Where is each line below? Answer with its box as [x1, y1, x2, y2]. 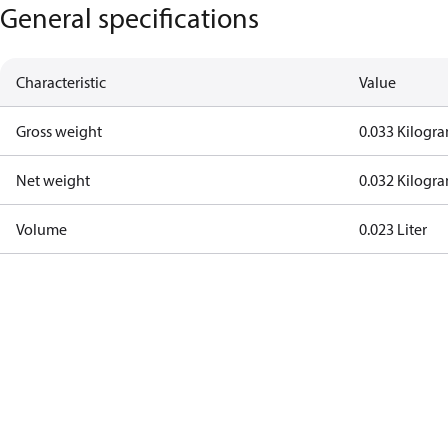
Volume [16, 219, 67, 239]
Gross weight [16, 121, 102, 141]
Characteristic [16, 72, 106, 92]
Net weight [16, 170, 90, 190]
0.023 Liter [359, 219, 428, 239]
